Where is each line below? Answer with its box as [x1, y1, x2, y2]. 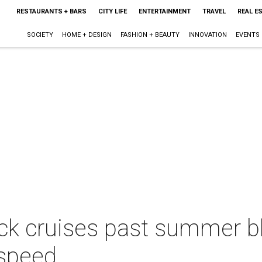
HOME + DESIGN [61, 31, 112, 39]
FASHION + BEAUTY [120, 31, 180, 39]
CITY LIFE [98, 8, 127, 15]
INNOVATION [188, 31, 227, 39]
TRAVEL [202, 8, 226, 15]
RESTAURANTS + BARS [16, 8, 87, 15]
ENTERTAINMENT [138, 8, 191, 15]
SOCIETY [26, 31, 53, 39]
